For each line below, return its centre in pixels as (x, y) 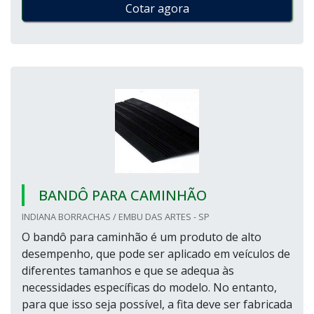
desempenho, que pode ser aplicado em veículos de (156, 254)
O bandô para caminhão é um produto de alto (142, 237)
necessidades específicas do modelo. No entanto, (149, 287)
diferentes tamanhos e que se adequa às (128, 271)
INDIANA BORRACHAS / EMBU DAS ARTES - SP (116, 217)
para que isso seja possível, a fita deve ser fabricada (157, 304)
